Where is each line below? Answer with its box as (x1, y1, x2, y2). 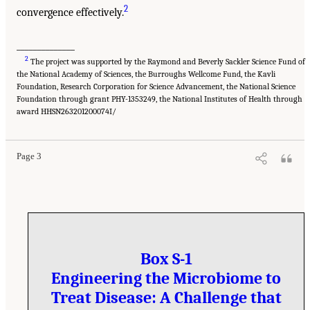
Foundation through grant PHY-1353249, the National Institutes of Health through (17, 94, 302, 104)
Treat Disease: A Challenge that (51, 288, 282, 308)
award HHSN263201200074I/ (17, 107, 116, 117)
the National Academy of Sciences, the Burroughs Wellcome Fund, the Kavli (17, 69, 275, 80)
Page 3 (17, 152, 42, 162)
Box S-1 (140, 249, 192, 269)
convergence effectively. (17, 6, 124, 19)
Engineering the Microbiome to (51, 268, 281, 289)
